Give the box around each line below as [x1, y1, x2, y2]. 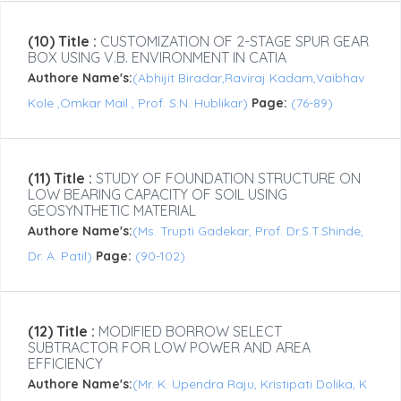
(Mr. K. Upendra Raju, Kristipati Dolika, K [132, 376, 367, 393]
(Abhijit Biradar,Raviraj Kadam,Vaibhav [132, 70, 364, 87]
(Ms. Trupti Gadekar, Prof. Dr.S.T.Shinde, [132, 223, 363, 240]
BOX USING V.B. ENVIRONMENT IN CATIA [28, 48, 286, 67]
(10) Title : [28, 32, 97, 51]
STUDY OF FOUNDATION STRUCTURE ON [92, 169, 361, 188]
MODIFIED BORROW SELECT [95, 322, 282, 341]
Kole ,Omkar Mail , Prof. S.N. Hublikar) [28, 95, 252, 112]
